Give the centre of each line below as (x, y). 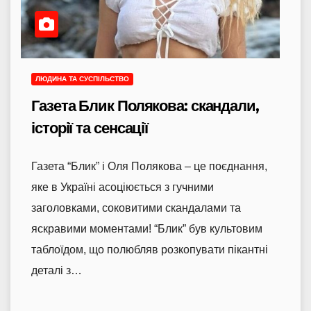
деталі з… (57, 271)
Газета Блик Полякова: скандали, (145, 106)
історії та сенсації (90, 128)
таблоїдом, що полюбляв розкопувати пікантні (150, 250)
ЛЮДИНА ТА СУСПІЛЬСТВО (82, 79)
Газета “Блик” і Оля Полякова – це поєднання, (149, 167)
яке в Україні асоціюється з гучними (123, 187)
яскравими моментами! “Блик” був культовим (147, 229)
